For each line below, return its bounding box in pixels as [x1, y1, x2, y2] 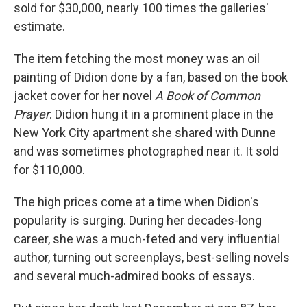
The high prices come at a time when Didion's [14, 195, 259, 209]
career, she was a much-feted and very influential [14, 232, 280, 246]
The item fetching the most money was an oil [14, 51, 260, 66]
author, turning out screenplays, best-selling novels [14, 250, 290, 265]
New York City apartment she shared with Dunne [14, 125, 276, 140]
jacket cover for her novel [14, 88, 155, 103]
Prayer [14, 107, 49, 121]
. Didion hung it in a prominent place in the [49, 107, 273, 121]
